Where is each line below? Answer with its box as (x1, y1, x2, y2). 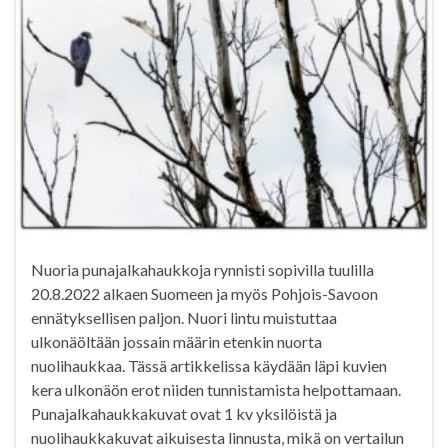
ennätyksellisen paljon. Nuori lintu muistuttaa (31, 307, 337, 327)
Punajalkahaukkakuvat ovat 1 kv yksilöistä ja (31, 403, 337, 423)
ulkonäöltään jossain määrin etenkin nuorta (31, 331, 322, 351)
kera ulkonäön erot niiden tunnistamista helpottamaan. (31, 379, 401, 399)
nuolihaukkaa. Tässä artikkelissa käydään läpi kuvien (31, 355, 387, 375)
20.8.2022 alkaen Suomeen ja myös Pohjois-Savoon (31, 283, 378, 303)
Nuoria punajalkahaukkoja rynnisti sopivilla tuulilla (31, 259, 374, 279)
